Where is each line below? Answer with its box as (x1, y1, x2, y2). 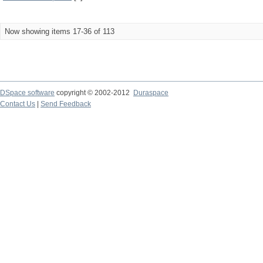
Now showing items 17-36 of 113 (5, 27, 114, 36)
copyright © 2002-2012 (55, 89, 133, 97)
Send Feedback (41, 100, 91, 108)
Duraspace (133, 89, 168, 97)
